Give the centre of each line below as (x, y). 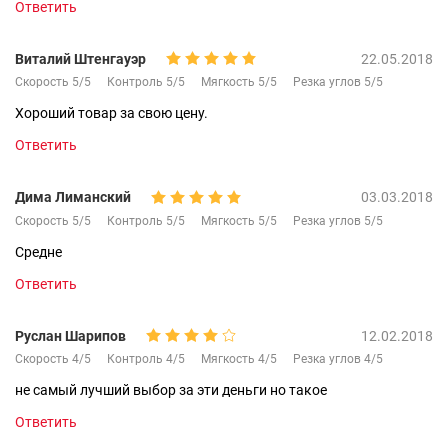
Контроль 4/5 (146, 359)
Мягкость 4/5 (239, 359)
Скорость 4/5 (53, 359)
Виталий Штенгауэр (80, 58)
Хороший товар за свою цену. (111, 113)
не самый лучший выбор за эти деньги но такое (171, 390)
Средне (38, 251)
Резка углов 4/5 (338, 359)
